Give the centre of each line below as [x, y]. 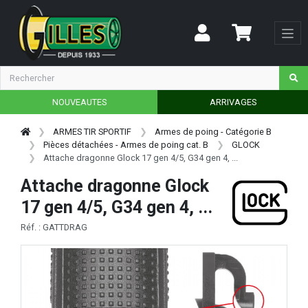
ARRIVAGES [233, 102]
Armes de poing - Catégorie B [213, 131]
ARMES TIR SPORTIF [92, 131]
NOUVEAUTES [79, 102]
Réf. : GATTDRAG [54, 228]
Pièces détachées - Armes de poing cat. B [126, 144]
